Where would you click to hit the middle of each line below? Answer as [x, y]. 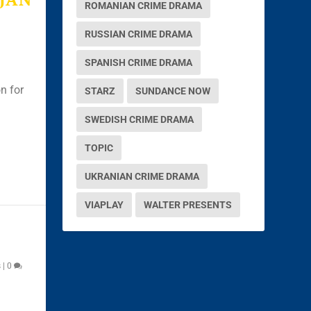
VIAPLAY [104, 204]
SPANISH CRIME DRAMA [139, 62]
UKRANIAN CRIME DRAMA [142, 176]
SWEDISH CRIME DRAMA [140, 119]
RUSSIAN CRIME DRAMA [139, 34]
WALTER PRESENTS [188, 204]
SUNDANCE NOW [173, 91]
